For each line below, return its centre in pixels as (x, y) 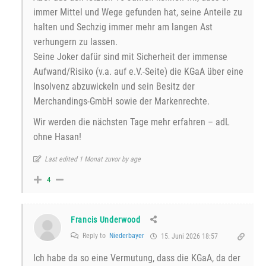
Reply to (95, 236)
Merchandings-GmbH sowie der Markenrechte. (121, 102)
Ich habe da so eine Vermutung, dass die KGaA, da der (137, 258)
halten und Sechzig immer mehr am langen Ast (123, 27)
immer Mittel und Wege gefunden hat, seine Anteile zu (138, 12)
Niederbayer (127, 236)
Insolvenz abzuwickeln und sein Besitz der (114, 87)
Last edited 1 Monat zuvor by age (93, 159)
